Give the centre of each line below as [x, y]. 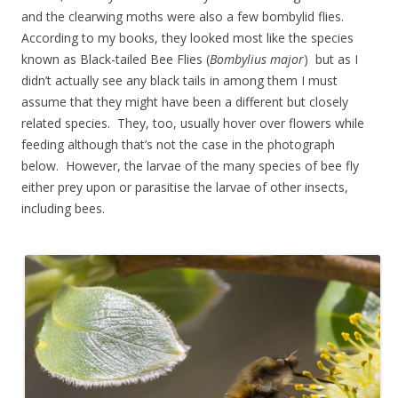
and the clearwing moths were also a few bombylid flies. [184, 17]
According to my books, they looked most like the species [187, 38]
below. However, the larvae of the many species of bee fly [190, 166]
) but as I [331, 60]
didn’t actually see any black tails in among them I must [179, 81]
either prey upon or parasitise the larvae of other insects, [185, 187]
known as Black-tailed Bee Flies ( [115, 60]
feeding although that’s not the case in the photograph [178, 145]
